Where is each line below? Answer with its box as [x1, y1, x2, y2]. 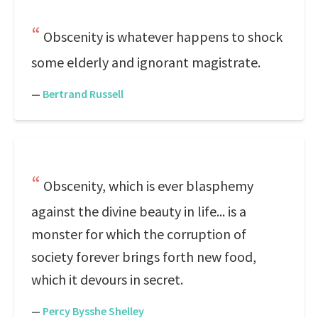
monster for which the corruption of [31, 225, 246, 243]
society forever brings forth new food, [31, 248, 256, 265]
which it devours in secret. [31, 270, 183, 288]
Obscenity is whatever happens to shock [43, 28, 283, 45]
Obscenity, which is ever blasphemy [43, 177, 253, 194]
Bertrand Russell [43, 87, 124, 101]
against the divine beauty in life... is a [31, 202, 246, 220]
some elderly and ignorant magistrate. [31, 53, 261, 71]
